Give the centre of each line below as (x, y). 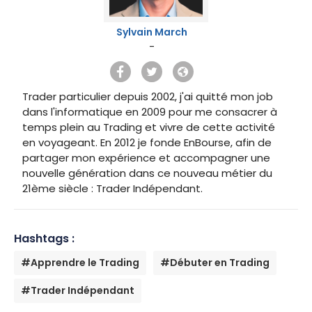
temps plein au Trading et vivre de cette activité (149, 127)
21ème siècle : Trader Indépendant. (112, 189)
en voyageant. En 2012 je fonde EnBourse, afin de (147, 143)
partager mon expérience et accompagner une (146, 158)
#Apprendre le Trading (80, 263)
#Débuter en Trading (215, 263)
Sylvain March (152, 32)
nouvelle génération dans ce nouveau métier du (147, 173)
